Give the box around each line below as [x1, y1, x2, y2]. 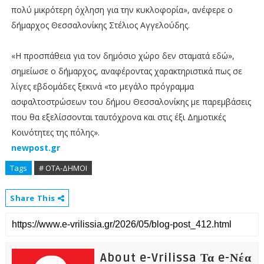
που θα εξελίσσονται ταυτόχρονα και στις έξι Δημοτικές [11, 111, 226, 123]
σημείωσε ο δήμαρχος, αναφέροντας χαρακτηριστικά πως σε [11, 65, 242, 77]
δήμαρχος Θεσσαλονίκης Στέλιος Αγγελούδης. [11, 19, 190, 31]
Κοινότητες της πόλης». [11, 127, 100, 138]
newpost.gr [11, 142, 60, 154]
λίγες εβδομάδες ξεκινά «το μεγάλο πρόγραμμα [11, 81, 194, 93]
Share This [9, 193, 58, 204]
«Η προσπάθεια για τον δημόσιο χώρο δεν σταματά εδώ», [11, 50, 235, 62]
